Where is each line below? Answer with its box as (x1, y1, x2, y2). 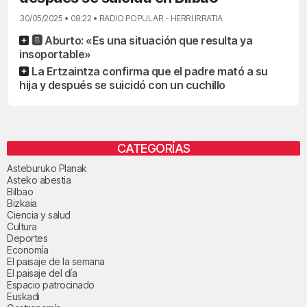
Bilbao (7, 185, 33, 197)
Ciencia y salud (7, 208, 71, 221)
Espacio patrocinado (7, 278, 95, 291)
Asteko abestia (7, 173, 71, 186)
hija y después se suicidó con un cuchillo (19, 77, 225, 92)
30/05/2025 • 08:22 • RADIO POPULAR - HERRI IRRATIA (19, 12, 222, 23)
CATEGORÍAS (116, 140, 191, 156)
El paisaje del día (7, 267, 77, 279)
